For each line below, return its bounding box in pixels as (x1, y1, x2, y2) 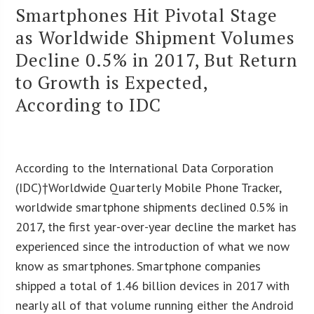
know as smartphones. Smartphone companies (15, 257, 261, 274)
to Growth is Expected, (15, 69, 208, 94)
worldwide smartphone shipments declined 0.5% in (15, 198, 289, 215)
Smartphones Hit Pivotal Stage (15, 2, 278, 27)
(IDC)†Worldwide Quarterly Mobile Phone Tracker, (15, 179, 282, 196)
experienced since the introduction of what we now (15, 238, 290, 254)
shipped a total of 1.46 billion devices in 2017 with (15, 277, 290, 294)
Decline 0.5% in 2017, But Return (15, 47, 299, 71)
